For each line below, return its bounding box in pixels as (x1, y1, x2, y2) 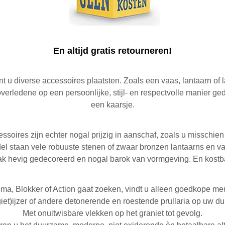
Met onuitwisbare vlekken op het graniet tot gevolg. (23, 208, 202, 217)
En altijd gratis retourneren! (53, 45, 172, 56)
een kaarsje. (90, 100, 135, 109)
